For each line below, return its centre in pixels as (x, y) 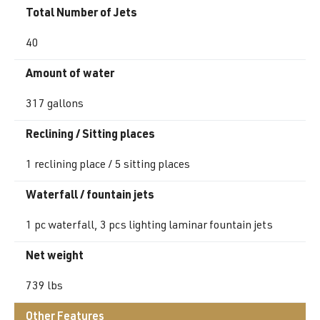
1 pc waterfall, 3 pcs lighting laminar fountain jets (149, 226)
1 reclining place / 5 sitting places (108, 165)
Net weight (55, 257)
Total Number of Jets (81, 14)
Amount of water (70, 75)
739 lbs (44, 287)
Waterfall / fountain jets (90, 196)
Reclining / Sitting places (90, 135)
